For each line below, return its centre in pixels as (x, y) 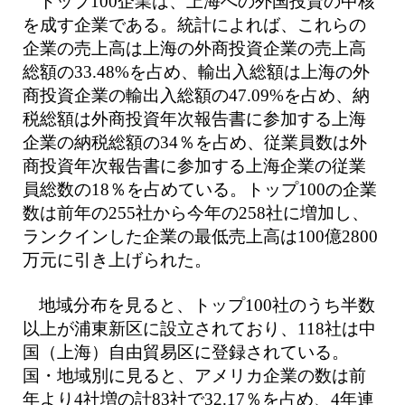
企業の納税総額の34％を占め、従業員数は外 (194, 142)
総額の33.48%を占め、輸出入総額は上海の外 (196, 71)
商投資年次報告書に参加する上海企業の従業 (194, 165)
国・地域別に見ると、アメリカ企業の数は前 (194, 376)
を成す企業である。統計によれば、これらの (194, 24)
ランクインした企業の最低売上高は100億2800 (200, 236)
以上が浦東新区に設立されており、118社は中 (199, 329)
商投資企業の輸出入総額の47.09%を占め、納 (196, 95)
